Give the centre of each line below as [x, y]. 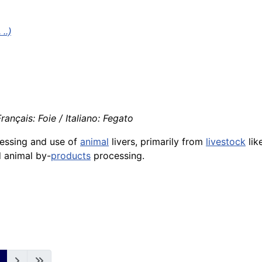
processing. [118, 155]
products [71, 155]
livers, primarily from [157, 141]
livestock [226, 141]
